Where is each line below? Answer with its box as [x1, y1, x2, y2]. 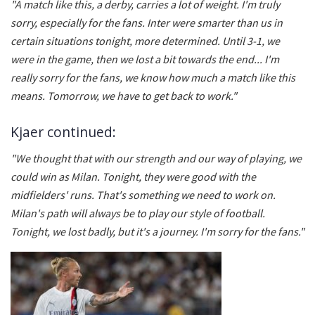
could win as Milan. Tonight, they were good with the [11, 169, 256, 184]
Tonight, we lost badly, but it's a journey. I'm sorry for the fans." [11, 224, 304, 238]
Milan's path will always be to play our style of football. [11, 205, 265, 220]
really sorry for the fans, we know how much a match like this [11, 70, 295, 84]
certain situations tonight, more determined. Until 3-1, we [11, 33, 280, 48]
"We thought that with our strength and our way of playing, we [11, 150, 302, 165]
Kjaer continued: [11, 122, 116, 142]
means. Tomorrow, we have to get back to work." [11, 88, 237, 103]
